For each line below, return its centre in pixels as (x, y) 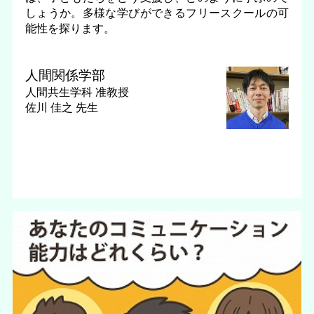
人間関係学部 (65, 75)
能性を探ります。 (70, 28)
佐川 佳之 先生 (61, 107)
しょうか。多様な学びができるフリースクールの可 (157, 13)
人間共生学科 (60, 91)
